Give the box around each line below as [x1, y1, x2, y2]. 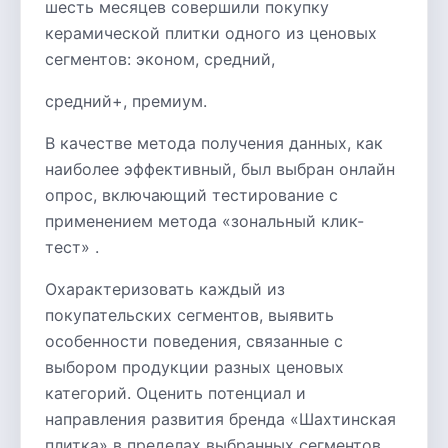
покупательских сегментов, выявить [45, 305, 334, 325]
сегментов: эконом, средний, [45, 49, 275, 69]
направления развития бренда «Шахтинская [45, 409, 396, 429]
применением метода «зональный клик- [45, 211, 364, 231]
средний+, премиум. [45, 91, 207, 111]
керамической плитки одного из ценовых [45, 23, 377, 43]
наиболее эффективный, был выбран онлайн [45, 159, 395, 179]
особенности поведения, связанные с [45, 331, 343, 351]
